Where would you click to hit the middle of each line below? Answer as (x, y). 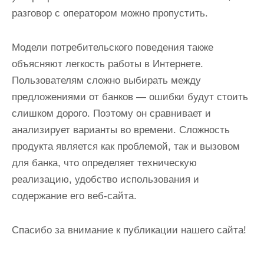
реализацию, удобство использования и (105, 179)
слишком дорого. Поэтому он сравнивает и (111, 113)
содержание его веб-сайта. (74, 196)
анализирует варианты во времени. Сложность (121, 130)
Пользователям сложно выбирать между (106, 80)
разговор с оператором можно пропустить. (110, 13)
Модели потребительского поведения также (113, 47)
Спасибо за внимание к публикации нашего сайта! (129, 230)
